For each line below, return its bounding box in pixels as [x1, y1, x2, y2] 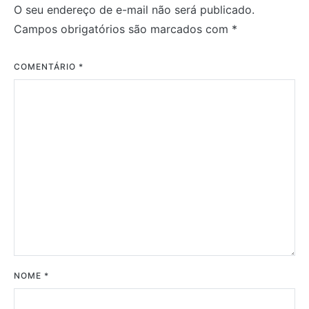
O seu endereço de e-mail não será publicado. [14, 3, 255, 17]
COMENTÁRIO [14, 61, 79, 72]
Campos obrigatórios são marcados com [14, 22, 232, 37]
